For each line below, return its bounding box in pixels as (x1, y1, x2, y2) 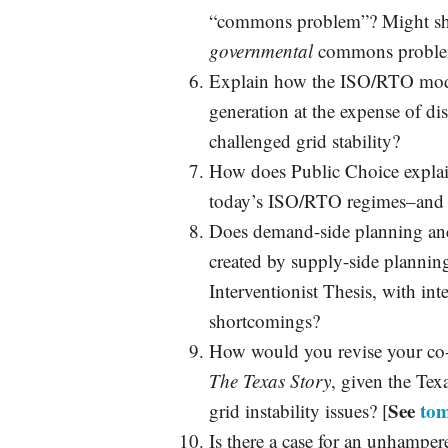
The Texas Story (209, 368, 332, 394)
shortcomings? (209, 308, 321, 334)
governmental (209, 38, 314, 64)
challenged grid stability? (209, 128, 401, 154)
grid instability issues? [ (209, 398, 389, 424)
